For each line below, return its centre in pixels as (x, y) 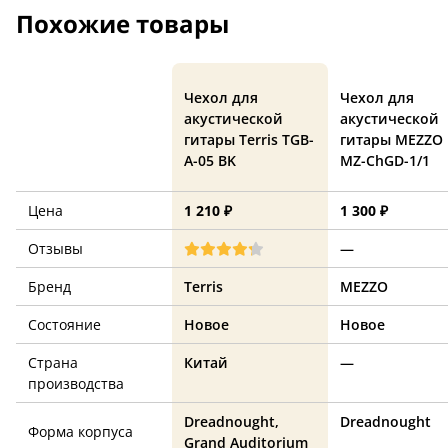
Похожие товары (122, 23)
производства (76, 383)
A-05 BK (210, 160)
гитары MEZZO (391, 139)
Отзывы (55, 248)
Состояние (64, 324)
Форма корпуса (80, 431)
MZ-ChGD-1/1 (385, 160)
